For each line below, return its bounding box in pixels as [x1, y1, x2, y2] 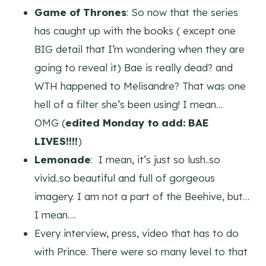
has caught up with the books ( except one [34, 24, 236, 37]
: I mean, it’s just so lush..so [91, 153, 220, 166]
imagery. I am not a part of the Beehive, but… [34, 190, 249, 203]
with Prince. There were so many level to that [34, 245, 248, 258]
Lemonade [34, 153, 91, 166]
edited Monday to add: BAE [65, 116, 209, 129]
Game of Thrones [34, 6, 126, 19]
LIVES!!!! [34, 135, 78, 148]
